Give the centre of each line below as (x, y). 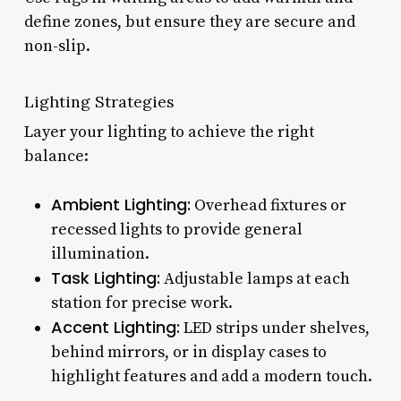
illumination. (100, 253)
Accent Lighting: (115, 327)
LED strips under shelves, (274, 328)
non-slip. (57, 46)
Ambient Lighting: (120, 204)
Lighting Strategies (99, 101)
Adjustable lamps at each (255, 278)
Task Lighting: (105, 277)
